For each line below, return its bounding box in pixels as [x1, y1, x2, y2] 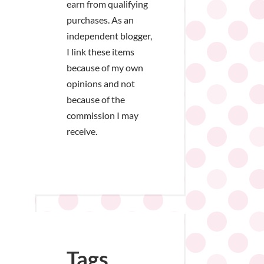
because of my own [66, 61, 143, 73]
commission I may [66, 109, 138, 121]
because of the [66, 93, 125, 105]
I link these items [66, 45, 134, 57]
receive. [66, 125, 97, 137]
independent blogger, [66, 29, 152, 41]
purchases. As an [66, 14, 134, 25]
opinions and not [66, 77, 135, 89]
